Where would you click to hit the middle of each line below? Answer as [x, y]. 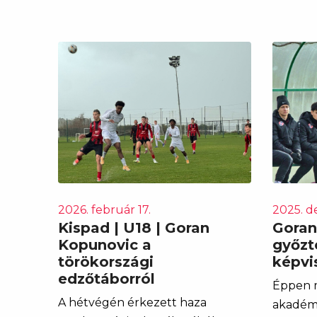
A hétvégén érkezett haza [132, 302]
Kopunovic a [105, 244]
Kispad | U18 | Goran [134, 227]
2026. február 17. [104, 209]
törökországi [106, 261]
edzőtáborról [106, 278]
